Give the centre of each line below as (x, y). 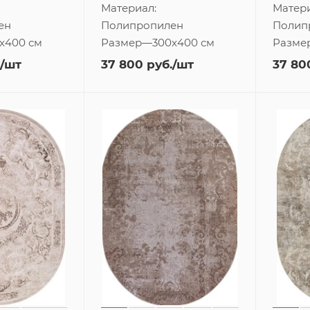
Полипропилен (142, 25)
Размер (121, 42)
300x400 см (183, 42)
